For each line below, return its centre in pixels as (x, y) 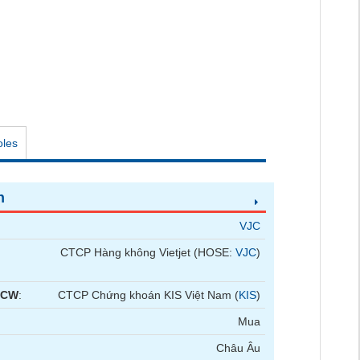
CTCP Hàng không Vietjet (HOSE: (148, 252)
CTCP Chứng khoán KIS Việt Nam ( (149, 295)
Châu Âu (239, 348)
